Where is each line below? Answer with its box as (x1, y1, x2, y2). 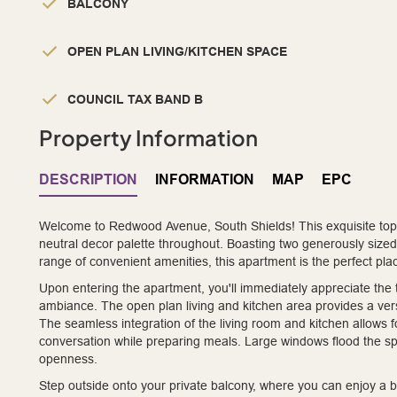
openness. (39, 352, 97, 367)
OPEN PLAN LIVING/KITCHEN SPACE (67, 44, 287, 59)
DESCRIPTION (39, 171, 137, 189)
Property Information (39, 124, 258, 152)
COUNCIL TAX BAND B (67, 92, 203, 107)
